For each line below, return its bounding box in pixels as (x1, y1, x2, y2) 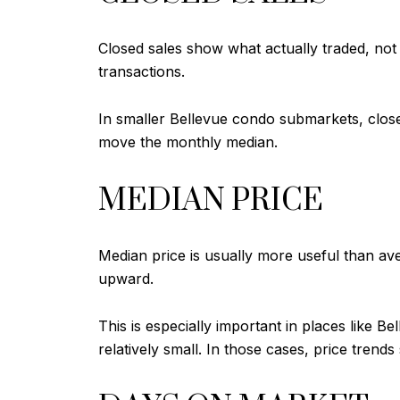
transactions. (98, 62, 185, 81)
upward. (98, 270, 154, 288)
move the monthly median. (98, 132, 278, 151)
